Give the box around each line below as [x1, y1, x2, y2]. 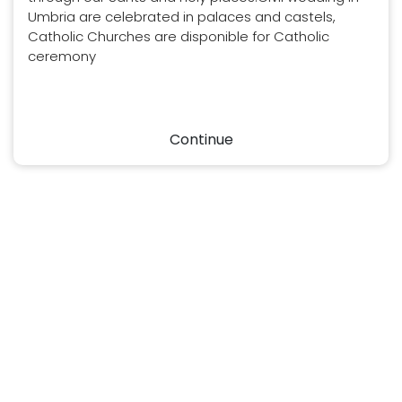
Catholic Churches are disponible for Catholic [28, 27, 329, 47]
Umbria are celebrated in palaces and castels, [28, 7, 336, 27]
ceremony [28, 47, 96, 66]
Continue [169, 129, 233, 151]
